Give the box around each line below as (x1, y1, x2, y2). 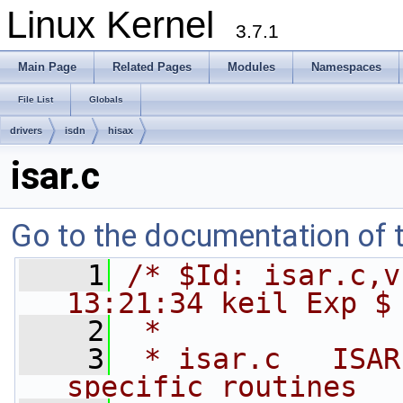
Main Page (18, 60, 76, 74)
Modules (228, 60, 275, 74)
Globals (89, 94, 123, 104)
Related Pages (112, 60, 192, 74)
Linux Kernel (6, 4, 236, 46)
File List (18, 94, 53, 104)
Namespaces (311, 60, 381, 74)
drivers (10, 125, 42, 136)
